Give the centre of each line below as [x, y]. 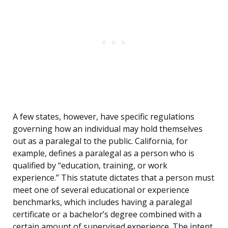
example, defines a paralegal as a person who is [104, 153]
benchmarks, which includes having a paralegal [102, 202]
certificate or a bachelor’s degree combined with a [107, 215]
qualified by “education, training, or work [90, 166]
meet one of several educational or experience [101, 190]
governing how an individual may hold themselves [108, 129]
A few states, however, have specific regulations [104, 117]
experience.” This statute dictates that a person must [113, 178]
